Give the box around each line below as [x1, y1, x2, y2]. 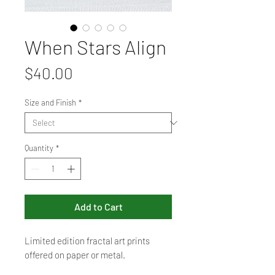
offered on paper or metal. [25, 249, 125, 260]
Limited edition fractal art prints [25, 234, 150, 246]
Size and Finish [25, 98, 76, 107]
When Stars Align [25, 35, 166, 58]
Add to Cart [74, 200, 123, 212]
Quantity [25, 143, 53, 153]
